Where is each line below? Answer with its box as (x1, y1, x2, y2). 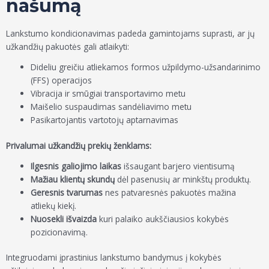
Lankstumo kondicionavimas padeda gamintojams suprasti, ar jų (6, 27, 255, 39)
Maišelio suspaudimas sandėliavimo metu (31, 101, 192, 113)
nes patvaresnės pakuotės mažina (103, 186, 237, 198)
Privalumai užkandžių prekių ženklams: (6, 139, 151, 151)
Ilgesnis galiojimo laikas (31, 160, 122, 172)
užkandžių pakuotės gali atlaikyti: (6, 40, 129, 52)
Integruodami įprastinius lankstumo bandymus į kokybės (6, 252, 222, 264)
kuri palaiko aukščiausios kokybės (97, 213, 229, 225)
